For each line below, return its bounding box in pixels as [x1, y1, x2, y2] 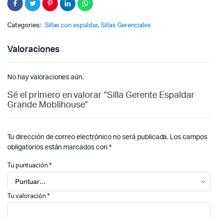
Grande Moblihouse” [7, 101, 89, 109]
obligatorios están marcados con [7, 144, 109, 151]
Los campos [170, 134, 208, 141]
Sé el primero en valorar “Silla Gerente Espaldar [7, 91, 195, 100]
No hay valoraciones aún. [7, 74, 84, 81]
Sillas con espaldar [44, 22, 98, 29]
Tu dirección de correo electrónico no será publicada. [7, 134, 169, 141]
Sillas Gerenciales [101, 22, 151, 29]
